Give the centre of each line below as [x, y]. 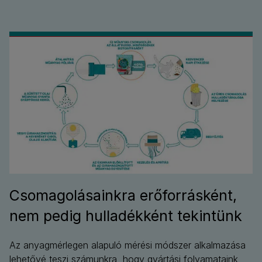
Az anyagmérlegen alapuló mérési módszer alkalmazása [127, 245]
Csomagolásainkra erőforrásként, [123, 196]
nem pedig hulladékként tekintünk [126, 216]
